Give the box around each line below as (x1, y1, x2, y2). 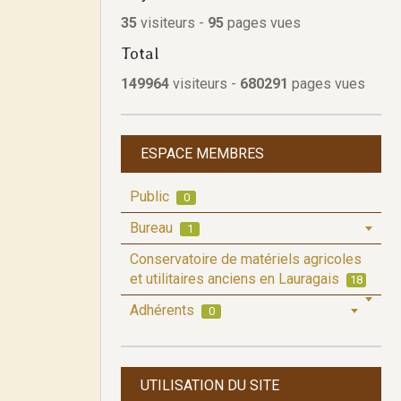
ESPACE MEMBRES (141, 145, 264, 162)
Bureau (130, 219, 176, 236)
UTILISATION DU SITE (141, 377, 279, 394)
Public (130, 188, 173, 205)
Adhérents (130, 302, 198, 319)
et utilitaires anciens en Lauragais (130, 270, 343, 287)
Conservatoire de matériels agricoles (130, 251, 362, 268)
